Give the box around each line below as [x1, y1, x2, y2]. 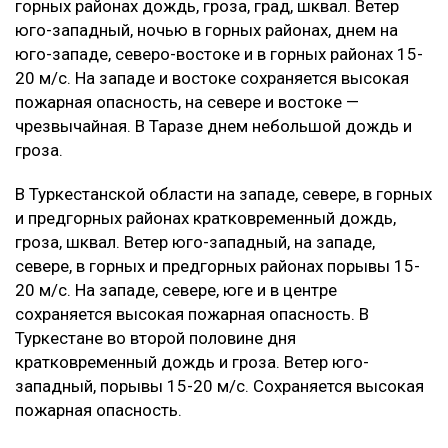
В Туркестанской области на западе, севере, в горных [15, 183, 432, 204]
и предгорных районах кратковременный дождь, [15, 207, 396, 228]
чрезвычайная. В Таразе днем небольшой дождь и [15, 115, 412, 136]
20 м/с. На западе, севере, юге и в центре [15, 279, 337, 300]
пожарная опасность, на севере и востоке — [15, 91, 359, 112]
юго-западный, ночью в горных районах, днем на [15, 19, 398, 40]
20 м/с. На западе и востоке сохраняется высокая [15, 67, 409, 88]
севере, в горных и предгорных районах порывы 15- [15, 255, 420, 276]
